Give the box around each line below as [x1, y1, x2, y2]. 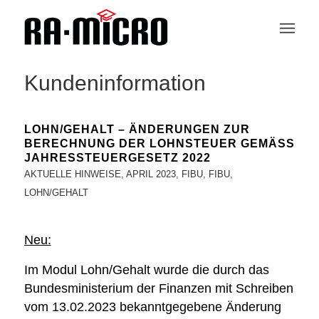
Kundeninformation [23, 71, 206, 95]
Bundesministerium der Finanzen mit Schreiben [23, 281, 293, 296]
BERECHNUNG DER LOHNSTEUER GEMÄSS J [23, 137, 295, 150]
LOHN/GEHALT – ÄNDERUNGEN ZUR [23, 123, 250, 135]
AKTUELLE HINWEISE [23, 169, 121, 179]
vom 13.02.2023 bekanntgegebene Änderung [23, 299, 281, 314]
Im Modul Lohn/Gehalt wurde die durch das [23, 262, 269, 277]
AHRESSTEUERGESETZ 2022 [23, 152, 211, 164]
